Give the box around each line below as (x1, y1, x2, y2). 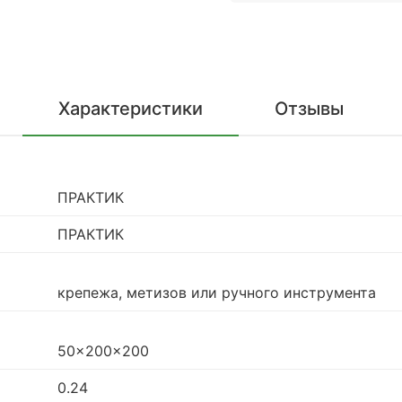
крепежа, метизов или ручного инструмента (57, 284, 376, 302)
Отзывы (275, 97, 344, 119)
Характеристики (58, 97, 203, 119)
